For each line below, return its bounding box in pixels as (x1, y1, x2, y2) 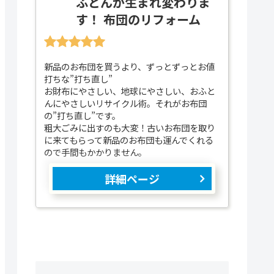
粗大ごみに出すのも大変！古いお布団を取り (43, 120, 215, 134)
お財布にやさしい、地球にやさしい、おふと (43, 84, 215, 97)
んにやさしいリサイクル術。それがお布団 (43, 96, 207, 109)
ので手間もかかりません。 (43, 145, 147, 158)
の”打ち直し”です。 (43, 108, 120, 122)
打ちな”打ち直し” (43, 72, 113, 85)
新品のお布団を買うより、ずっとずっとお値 (43, 59, 215, 73)
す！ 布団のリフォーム (75, 10, 213, 29)
